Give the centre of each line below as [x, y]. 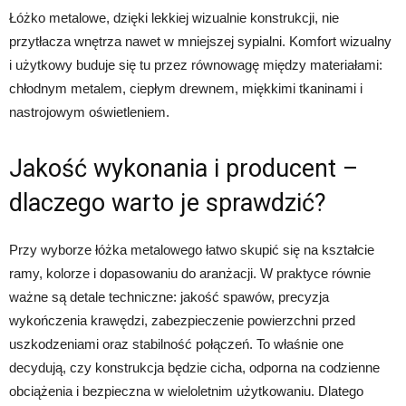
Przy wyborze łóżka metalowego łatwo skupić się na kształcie [192, 250]
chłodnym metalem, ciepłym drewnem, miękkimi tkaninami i [186, 88]
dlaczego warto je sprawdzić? [168, 203]
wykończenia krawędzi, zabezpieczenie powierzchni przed [182, 320]
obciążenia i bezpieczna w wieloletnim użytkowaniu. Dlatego [186, 391]
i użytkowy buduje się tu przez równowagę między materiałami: [196, 65]
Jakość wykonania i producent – [184, 169]
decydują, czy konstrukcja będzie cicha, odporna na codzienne [194, 367]
